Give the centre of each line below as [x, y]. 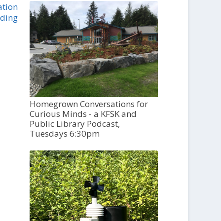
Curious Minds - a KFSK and [83, 114]
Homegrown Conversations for [89, 104]
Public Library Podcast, [75, 124]
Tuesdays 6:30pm [65, 134]
